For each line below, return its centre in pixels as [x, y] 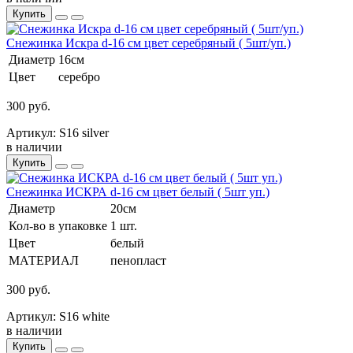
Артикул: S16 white [58, 316]
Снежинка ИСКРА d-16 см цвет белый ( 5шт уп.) [138, 191]
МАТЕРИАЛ [44, 260]
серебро [79, 76]
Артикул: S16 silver [58, 132]
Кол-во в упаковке [58, 225]
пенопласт [138, 260]
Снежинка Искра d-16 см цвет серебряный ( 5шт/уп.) [149, 43]
